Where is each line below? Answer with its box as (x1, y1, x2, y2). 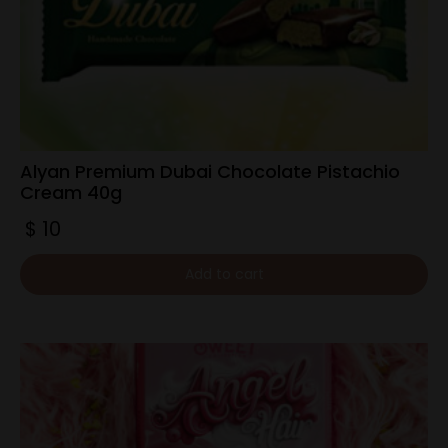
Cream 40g (20, 180, 122, 206)
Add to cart (184, 264, 264, 285)
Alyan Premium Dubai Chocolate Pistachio (20, 159, 400, 185)
